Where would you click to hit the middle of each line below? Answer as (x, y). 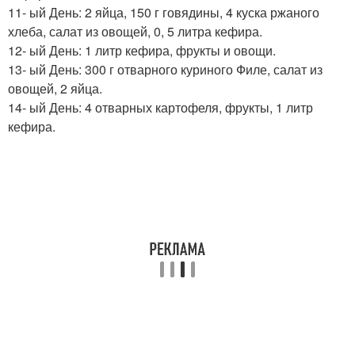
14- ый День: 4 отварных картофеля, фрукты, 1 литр (160, 108)
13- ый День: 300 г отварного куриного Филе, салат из (165, 70)
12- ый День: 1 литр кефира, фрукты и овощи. (142, 51)
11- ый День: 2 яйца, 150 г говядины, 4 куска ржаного (164, 13)
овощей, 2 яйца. (55, 89)
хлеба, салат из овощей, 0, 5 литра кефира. (135, 32)
